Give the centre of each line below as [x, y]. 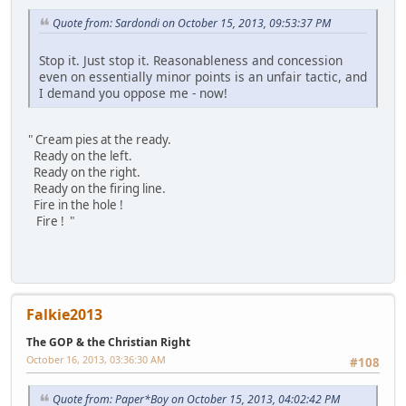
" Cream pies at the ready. [100, 139]
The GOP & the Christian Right [108, 343]
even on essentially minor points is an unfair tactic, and [203, 76]
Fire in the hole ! [76, 204]
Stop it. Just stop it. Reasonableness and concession [191, 60]
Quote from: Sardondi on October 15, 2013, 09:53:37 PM [192, 24]
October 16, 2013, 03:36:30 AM [96, 360]
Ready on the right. [84, 172]
